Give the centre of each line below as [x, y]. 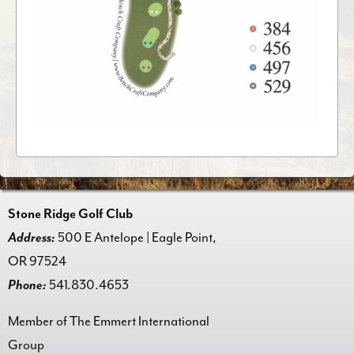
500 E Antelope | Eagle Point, [136, 237]
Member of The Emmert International [109, 321]
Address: [32, 237]
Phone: [27, 284]
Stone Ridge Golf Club [70, 213]
